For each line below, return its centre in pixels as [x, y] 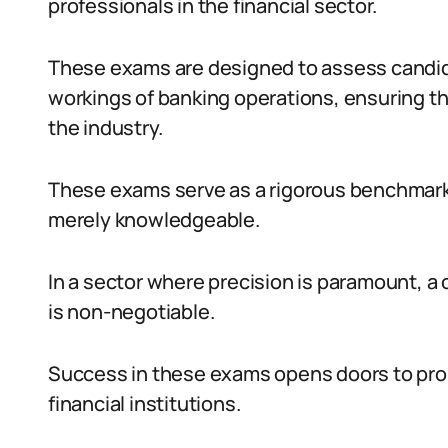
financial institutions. [144, 403]
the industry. [105, 127]
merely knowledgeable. [154, 219]
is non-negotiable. [131, 311]
